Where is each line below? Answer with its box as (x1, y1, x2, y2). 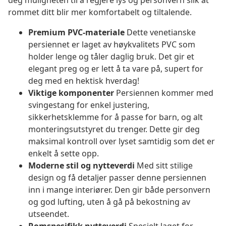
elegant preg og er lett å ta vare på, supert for (28, 63, 203, 75)
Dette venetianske (125, 27, 196, 38)
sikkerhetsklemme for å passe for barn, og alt (28, 111, 203, 123)
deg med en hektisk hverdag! (28, 75, 139, 87)
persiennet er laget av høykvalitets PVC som (28, 39, 195, 50)
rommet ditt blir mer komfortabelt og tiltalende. (8, 7, 192, 18)
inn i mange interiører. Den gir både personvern (28, 184, 210, 196)
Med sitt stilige (135, 160, 193, 172)
